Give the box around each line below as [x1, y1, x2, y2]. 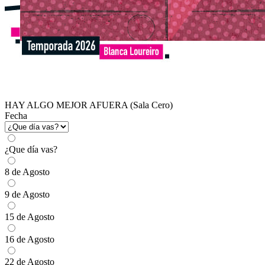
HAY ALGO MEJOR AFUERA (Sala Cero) [5, 100, 173, 110]
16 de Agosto [5, 234, 54, 244]
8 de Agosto [5, 167, 50, 177]
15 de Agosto [5, 212, 54, 222]
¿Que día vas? [5, 144, 57, 154]
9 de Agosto [5, 189, 50, 199]
